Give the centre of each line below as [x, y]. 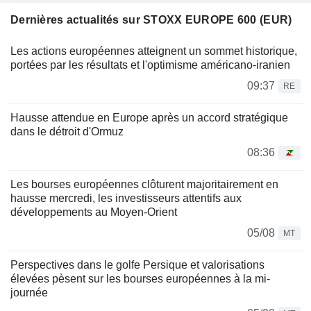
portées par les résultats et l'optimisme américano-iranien [150, 65]
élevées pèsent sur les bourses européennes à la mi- [140, 279]
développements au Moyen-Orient [94, 212]
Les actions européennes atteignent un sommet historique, [154, 51]
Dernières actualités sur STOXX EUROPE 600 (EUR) [151, 20]
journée [29, 293]
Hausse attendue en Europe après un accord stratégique [149, 118]
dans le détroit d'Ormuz [67, 132]
